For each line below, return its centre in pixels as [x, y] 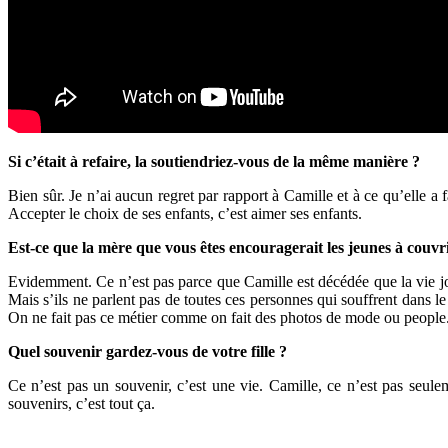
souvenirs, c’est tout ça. [81, 403]
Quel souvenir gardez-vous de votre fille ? [147, 351]
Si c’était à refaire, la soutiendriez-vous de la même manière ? [214, 161]
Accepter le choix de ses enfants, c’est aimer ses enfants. [185, 213]
